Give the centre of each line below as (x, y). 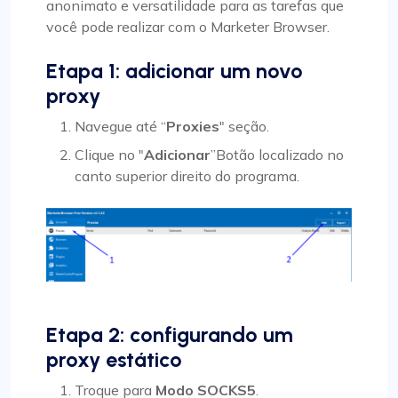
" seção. (244, 127)
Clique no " (109, 155)
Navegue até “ (120, 127)
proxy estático (114, 359)
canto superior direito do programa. (187, 176)
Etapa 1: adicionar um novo (175, 72)
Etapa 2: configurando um (170, 334)
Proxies (193, 127)
